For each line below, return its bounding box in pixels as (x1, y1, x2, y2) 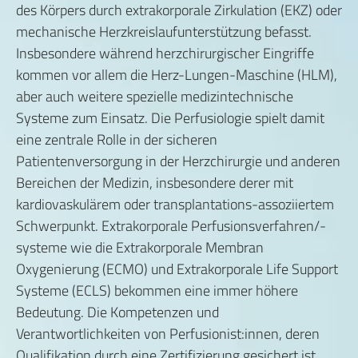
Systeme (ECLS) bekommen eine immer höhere (16, 280, 298, 301)
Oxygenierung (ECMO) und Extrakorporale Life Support (16, 258, 338, 280)
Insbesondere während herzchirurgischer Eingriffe (16, 42, 314, 64)
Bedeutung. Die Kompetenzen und (16, 301, 219, 323)
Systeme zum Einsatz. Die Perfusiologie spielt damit (16, 107, 324, 129)
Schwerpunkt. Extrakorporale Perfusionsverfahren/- (16, 215, 326, 237)
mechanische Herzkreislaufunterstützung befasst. (16, 21, 312, 42)
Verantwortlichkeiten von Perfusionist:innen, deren (16, 323, 320, 344)
